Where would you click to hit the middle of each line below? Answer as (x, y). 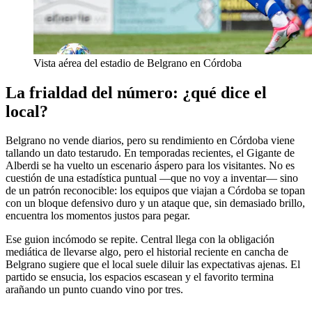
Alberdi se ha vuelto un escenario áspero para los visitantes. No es (150, 166)
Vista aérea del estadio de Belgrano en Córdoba (138, 63)
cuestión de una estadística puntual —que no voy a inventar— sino (152, 178)
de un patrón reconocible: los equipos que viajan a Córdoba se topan (155, 191)
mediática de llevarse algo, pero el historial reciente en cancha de (147, 252)
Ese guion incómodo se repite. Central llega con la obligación (140, 240)
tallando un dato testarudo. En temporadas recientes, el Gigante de (150, 153)
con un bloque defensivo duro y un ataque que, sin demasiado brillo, (155, 203)
